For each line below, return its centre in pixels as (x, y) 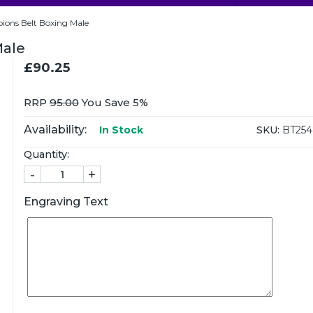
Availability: (55, 130)
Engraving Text (66, 202)
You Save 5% (113, 102)
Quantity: (46, 154)
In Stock (119, 130)
